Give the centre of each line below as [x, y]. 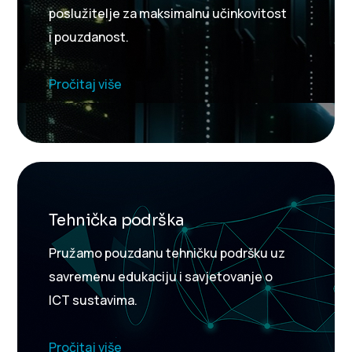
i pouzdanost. [89, 37]
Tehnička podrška [117, 220]
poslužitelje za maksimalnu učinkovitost [168, 13]
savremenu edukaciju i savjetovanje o [161, 276]
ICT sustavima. [93, 300]
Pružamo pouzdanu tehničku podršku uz [167, 253]
